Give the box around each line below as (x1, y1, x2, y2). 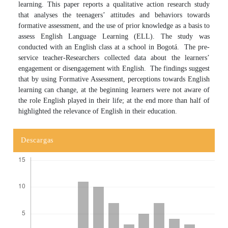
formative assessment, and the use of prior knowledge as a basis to (18, 21, 210, 30)
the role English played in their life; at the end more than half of (18, 96, 210, 104)
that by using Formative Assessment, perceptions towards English (18, 75, 210, 83)
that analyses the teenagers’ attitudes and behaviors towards (18, 11, 210, 19)
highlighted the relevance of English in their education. (18, 107, 178, 115)
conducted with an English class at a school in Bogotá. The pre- (18, 43, 210, 51)
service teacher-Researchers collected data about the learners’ (18, 53, 210, 62)
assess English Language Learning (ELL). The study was (18, 32, 210, 40)
